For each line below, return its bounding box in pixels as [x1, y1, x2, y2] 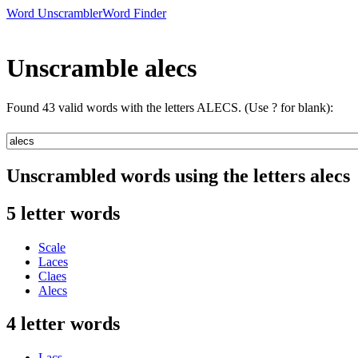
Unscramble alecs [6, 54, 197, 83]
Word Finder [102, 6, 166, 20]
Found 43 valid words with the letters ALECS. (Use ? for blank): [6, 100, 333, 114]
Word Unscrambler [6, 6, 102, 20]
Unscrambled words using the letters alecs [6, 165, 350, 186]
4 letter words [6, 313, 120, 335]
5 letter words [6, 202, 120, 224]
